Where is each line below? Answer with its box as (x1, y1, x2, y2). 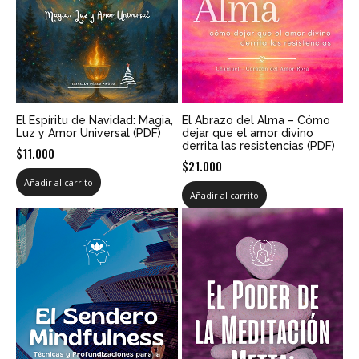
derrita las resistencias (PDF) (181, 139, 335, 152)
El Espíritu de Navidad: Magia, (16, 113, 173, 127)
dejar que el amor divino (181, 126, 313, 139)
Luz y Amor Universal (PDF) (16, 126, 161, 139)
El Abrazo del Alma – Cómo (181, 113, 330, 127)
